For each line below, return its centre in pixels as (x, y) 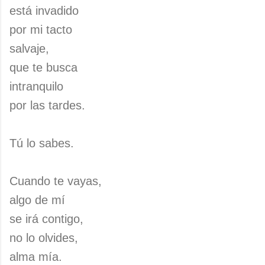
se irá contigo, (46, 219)
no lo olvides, (44, 238)
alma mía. (36, 257)
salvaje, (29, 49)
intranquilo (36, 86)
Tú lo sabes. (42, 143)
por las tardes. (47, 105)
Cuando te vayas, (56, 181)
